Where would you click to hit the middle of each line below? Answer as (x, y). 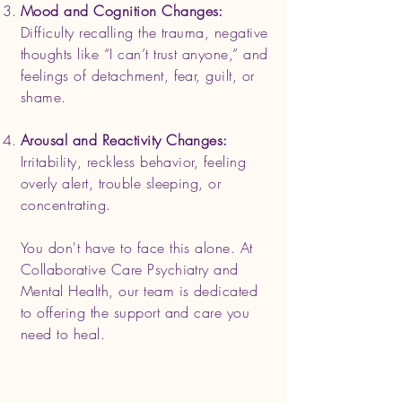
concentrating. (66, 205)
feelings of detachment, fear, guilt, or (138, 75)
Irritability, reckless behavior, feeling (134, 162)
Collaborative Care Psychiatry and (130, 269)
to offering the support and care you (135, 312)
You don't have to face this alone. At (137, 248)
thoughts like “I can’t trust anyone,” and (144, 54)
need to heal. (63, 334)
